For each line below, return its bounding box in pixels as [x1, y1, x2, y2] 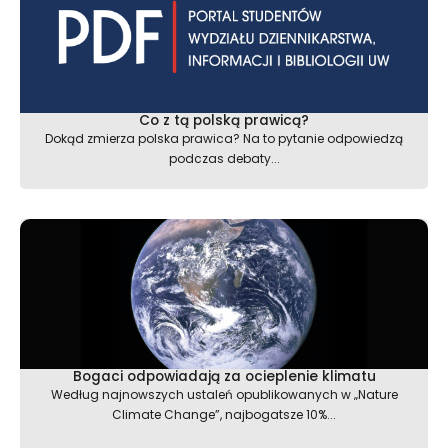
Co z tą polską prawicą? [139, 111, 309, 131]
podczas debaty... [168, 150, 280, 168]
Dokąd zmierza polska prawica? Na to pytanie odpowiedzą [45, 130, 403, 148]
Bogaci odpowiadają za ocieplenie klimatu [72, 367, 376, 387]
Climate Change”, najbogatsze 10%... [112, 406, 336, 424]
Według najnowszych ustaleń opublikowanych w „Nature [50, 386, 398, 404]
